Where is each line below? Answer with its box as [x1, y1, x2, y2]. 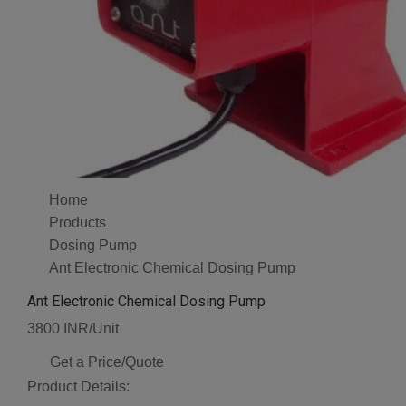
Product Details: [27, 379, 130, 395]
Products [49, 215, 106, 231]
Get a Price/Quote [50, 354, 164, 371]
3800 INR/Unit [27, 321, 119, 337]
